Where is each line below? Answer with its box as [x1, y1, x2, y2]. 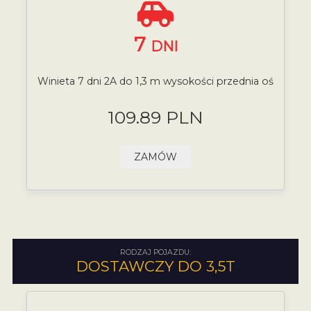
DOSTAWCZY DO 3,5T [76, 257, 235, 275]
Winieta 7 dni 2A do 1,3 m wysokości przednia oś [37, 74, 274, 87]
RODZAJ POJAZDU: [120, 247, 191, 257]
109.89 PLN [108, 106, 203, 128]
